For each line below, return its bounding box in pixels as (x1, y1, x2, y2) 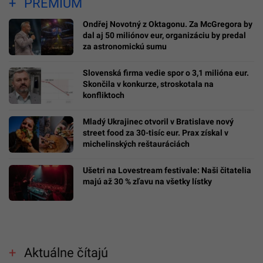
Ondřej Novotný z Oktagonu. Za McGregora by (83, 19, 252, 29)
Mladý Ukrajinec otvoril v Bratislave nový (83, 116, 234, 126)
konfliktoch (83, 90, 124, 100)
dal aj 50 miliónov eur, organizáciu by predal (83, 30, 246, 40)
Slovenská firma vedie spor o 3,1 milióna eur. (83, 68, 249, 77)
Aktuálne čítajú (23, 245, 108, 260)
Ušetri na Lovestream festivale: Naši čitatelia (83, 165, 251, 175)
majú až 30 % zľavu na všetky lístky (83, 176, 212, 186)
